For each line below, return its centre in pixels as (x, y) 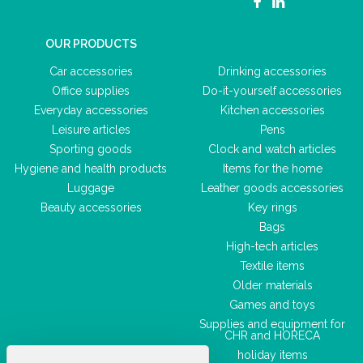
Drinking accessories (272, 71)
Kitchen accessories (272, 110)
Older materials (272, 285)
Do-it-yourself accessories (272, 91)
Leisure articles (91, 130)
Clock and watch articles (272, 149)
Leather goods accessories (272, 188)
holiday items (272, 355)
